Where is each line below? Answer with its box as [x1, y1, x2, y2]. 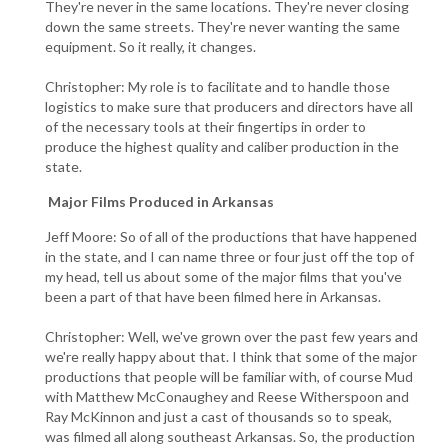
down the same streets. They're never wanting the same [45, 17, 400, 35]
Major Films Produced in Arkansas [48, 192, 274, 210]
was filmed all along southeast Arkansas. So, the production [45, 427, 415, 445]
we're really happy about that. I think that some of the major [45, 347, 417, 365]
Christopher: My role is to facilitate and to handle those [45, 77, 390, 95]
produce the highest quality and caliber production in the [45, 137, 399, 155]
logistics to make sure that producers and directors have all [45, 97, 413, 115]
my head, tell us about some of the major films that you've [45, 267, 402, 285]
